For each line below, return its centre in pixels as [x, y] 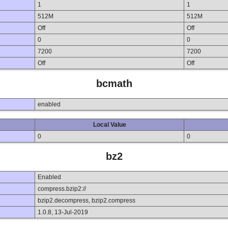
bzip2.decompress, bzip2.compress [87, 200]
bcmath [114, 84]
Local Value [109, 124]
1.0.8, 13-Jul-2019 [63, 212]
